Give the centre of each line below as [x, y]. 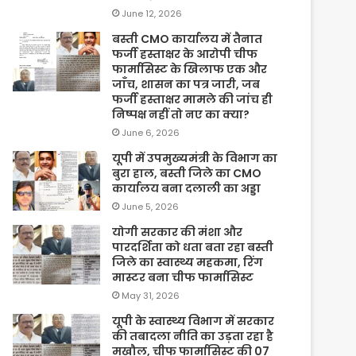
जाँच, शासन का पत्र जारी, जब [186, 84]
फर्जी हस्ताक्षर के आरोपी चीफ [185, 54]
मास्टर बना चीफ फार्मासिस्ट [183, 277]
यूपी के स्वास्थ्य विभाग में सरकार [193, 321]
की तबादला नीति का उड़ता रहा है [193, 336]
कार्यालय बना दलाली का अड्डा [187, 188]
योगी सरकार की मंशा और [178, 232]
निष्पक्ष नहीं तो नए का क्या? [181, 114]
